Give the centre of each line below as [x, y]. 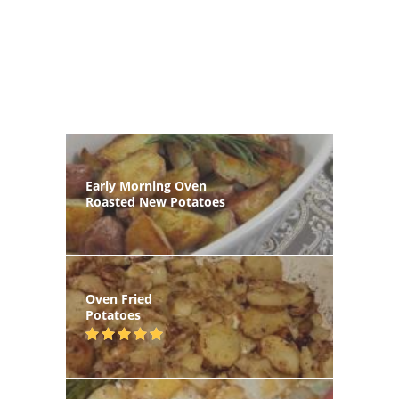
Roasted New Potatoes [155, 202]
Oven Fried [119, 299]
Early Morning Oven [146, 186]
